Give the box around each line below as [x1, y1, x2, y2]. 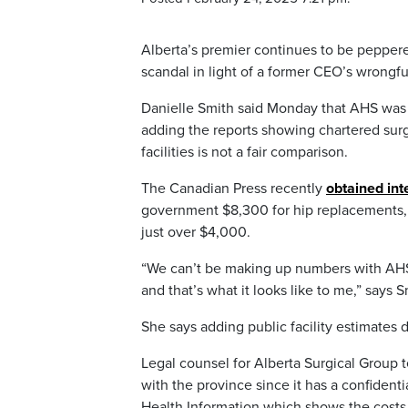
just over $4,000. [141, 223, 250, 242]
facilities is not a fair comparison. [141, 143, 348, 162]
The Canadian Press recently [141, 179, 326, 199]
